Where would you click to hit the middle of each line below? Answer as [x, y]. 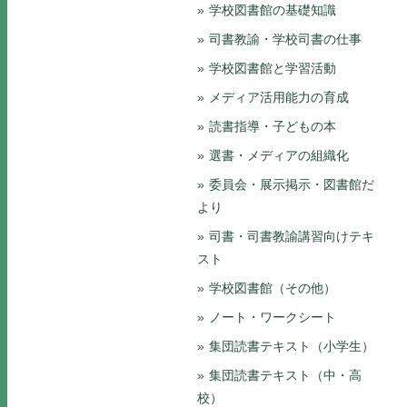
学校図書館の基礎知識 [273, 10]
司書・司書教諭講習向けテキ [292, 236]
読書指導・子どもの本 [273, 126]
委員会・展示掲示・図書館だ [292, 184]
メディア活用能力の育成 [279, 97]
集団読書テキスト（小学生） [292, 346]
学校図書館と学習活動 [273, 68]
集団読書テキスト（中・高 [285, 375]
